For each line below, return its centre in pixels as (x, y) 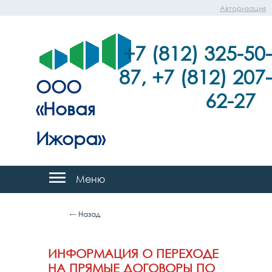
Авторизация (243, 8)
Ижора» (70, 138)
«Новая (66, 108)
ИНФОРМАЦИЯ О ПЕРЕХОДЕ (133, 253)
